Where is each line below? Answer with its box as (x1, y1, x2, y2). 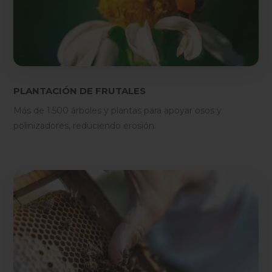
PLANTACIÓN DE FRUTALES (13, 85, 146, 97)
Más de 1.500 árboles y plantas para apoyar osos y (13, 105, 222, 117)
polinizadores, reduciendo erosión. (13, 120, 157, 132)
